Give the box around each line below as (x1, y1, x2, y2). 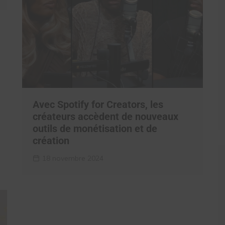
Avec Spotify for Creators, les (33, 98, 163, 110)
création (33, 135, 69, 147)
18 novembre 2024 (42, 154, 103, 163)
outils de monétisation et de (33, 123, 157, 135)
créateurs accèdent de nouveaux (33, 110, 178, 123)
